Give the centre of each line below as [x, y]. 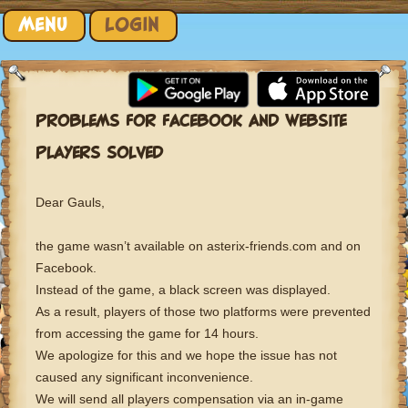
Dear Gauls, [70, 202]
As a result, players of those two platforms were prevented [203, 311]
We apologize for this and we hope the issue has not [186, 355]
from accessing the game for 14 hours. [147, 333]
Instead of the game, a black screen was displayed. [183, 290]
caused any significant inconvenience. [144, 377]
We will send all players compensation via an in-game [189, 399]
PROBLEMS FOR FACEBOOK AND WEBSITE [191, 122]
